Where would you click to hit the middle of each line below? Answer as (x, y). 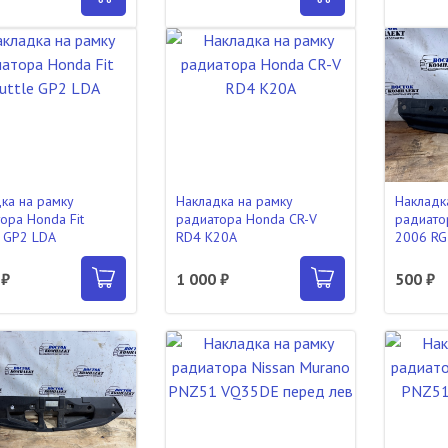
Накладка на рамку (234, 201)
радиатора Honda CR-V (246, 219)
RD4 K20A (206, 237)
